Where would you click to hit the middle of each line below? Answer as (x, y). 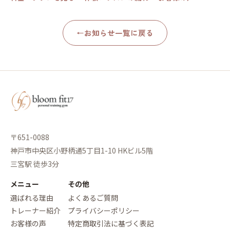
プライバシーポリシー (104, 210)
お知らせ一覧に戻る (119, 32)
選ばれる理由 (32, 197)
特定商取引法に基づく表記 (111, 223)
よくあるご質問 (93, 197)
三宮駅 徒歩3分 (35, 164)
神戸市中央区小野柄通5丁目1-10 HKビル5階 (82, 150)
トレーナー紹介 (35, 210)
